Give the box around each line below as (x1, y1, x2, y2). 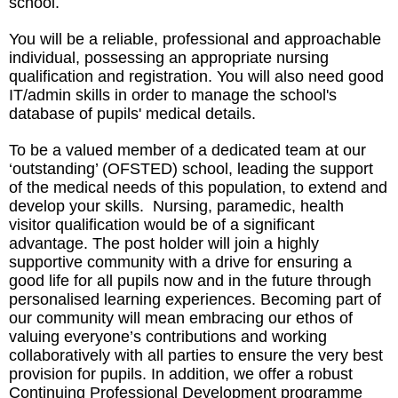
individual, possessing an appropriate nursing (9, 49, 329, 67)
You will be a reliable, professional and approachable (9, 30, 381, 48)
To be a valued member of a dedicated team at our (9, 141, 366, 159)
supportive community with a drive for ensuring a (9, 253, 352, 271)
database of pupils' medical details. (9, 105, 256, 123)
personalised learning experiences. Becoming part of (9, 291, 381, 308)
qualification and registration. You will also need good (9, 68, 384, 85)
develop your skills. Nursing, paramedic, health (9, 197, 344, 215)
